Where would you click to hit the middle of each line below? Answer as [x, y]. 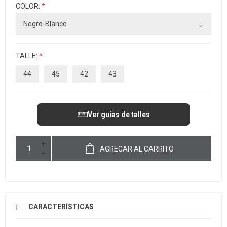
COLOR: [29, 6]
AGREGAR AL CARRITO [137, 149]
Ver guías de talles [119, 114]
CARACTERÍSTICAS [61, 206]
